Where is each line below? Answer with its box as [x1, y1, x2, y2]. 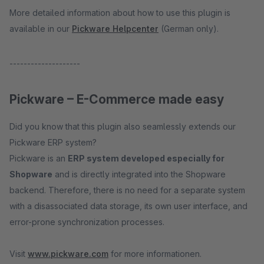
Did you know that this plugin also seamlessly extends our [9, 121, 236, 131]
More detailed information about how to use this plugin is [9, 8, 230, 18]
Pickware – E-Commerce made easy [9, 92, 224, 107]
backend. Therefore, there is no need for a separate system [9, 185, 245, 195]
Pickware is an [9, 153, 68, 163]
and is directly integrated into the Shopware [52, 169, 226, 179]
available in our [9, 24, 72, 34]
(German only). [159, 24, 219, 34]
